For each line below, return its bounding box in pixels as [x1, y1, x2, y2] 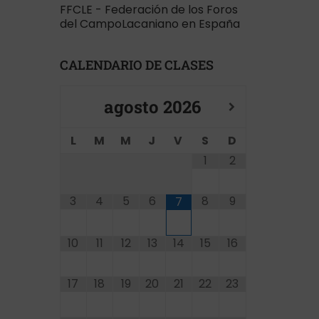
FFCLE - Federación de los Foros [59, 1, 238, 18]
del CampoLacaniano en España [59, 16, 240, 32]
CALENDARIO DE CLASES [59, 56, 214, 73]
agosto [103, 95, 159, 118]
